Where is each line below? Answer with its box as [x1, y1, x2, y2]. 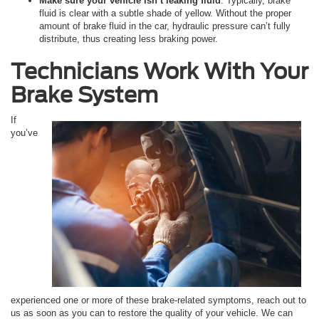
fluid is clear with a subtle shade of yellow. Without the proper [39, 7, 291, 19]
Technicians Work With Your [11, 58, 308, 84]
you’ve [11, 127, 38, 138]
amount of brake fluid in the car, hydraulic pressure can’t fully [39, 20, 291, 31]
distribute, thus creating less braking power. [39, 33, 218, 44]
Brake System [11, 81, 158, 108]
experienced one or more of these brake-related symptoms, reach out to [11, 294, 306, 305]
